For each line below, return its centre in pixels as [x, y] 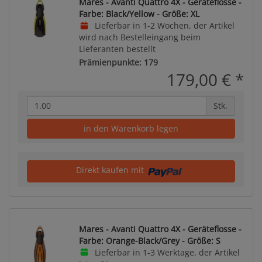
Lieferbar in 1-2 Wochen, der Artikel [163, 25]
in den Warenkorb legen [131, 128]
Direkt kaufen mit [111, 170]
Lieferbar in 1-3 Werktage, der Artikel [166, 252]
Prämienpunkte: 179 [118, 62]
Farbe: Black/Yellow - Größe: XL [139, 14]
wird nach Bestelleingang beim [140, 37]
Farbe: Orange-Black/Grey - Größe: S [150, 240]
